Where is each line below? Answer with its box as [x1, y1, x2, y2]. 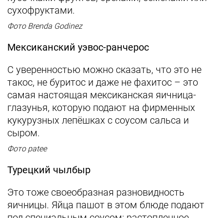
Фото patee [7, 144, 47, 153]
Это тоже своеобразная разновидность [7, 186, 184, 198]
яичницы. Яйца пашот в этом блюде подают [7, 199, 204, 211]
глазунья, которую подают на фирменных [7, 102, 195, 113]
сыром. [7, 127, 40, 139]
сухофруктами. [7, 4, 75, 16]
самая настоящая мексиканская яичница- [7, 89, 196, 101]
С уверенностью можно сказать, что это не [7, 64, 201, 75]
